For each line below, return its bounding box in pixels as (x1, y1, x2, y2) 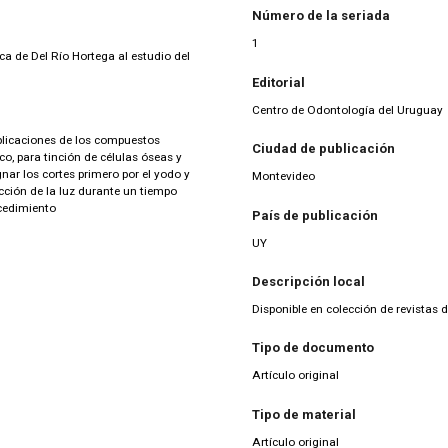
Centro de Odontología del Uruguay (252, 102, 443, 117)
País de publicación (252, 207, 378, 223)
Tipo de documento (252, 340, 374, 356)
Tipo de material (252, 406, 356, 422)
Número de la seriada (252, 8, 390, 24)
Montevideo (252, 169, 315, 184)
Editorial (252, 74, 305, 90)
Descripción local (252, 274, 365, 290)
